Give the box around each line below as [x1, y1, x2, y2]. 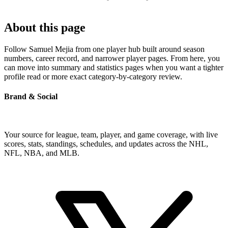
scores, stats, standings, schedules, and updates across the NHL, [4, 139, 208, 149]
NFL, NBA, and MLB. [4, 149, 79, 158]
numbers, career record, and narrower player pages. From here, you [4, 53, 220, 63]
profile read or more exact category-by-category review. [4, 72, 182, 81]
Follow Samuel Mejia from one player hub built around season [4, 44, 205, 53]
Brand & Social [4, 92, 58, 101]
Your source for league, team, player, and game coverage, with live [4, 130, 218, 139]
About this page [4, 20, 85, 34]
